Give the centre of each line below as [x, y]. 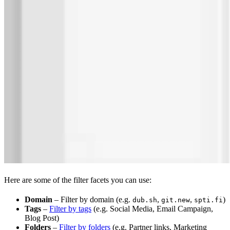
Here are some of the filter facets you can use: [78, 180]
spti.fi [208, 200]
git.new [176, 200]
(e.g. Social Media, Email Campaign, [152, 208]
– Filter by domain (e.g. [92, 199]
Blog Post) [42, 218]
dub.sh [145, 200]
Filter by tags [70, 208]
